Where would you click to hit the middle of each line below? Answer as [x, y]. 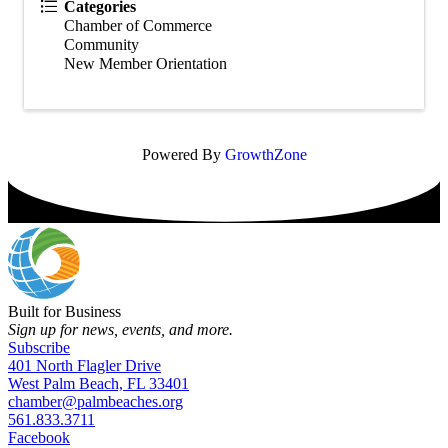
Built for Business [64, 311]
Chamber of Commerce [138, 25]
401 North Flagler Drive [84, 365]
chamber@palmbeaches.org [95, 401]
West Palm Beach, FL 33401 [98, 383]
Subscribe [39, 347]
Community [101, 44]
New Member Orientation [145, 63]
